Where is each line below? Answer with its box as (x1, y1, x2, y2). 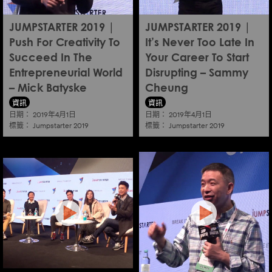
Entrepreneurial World (9, 68, 123, 79)
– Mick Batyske (9, 83, 87, 94)
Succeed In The (9, 53, 92, 64)
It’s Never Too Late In (145, 38, 254, 49)
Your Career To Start (145, 53, 249, 64)
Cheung (145, 83, 188, 94)
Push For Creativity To (9, 38, 120, 49)
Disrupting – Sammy (145, 68, 248, 79)
